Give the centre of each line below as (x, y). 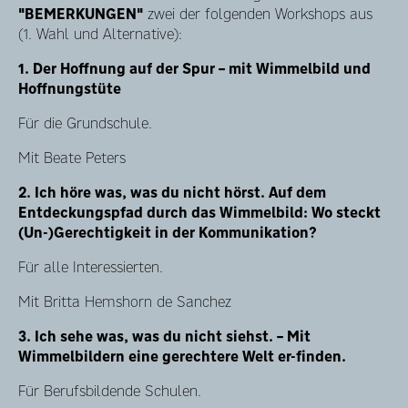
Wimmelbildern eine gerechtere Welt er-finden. (184, 356)
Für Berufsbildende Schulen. (110, 391)
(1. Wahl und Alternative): (100, 34)
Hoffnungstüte (70, 88)
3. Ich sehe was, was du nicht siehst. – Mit (164, 336)
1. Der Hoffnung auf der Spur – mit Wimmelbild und (194, 68)
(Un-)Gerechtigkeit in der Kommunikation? (168, 232)
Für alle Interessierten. (91, 267)
